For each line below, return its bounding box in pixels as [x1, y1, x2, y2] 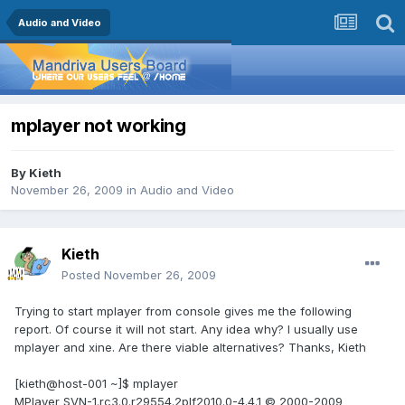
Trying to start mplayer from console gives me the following [14, 304, 352, 319]
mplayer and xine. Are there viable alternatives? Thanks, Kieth [14, 340, 366, 355]
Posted [61, 268, 104, 283]
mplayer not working [11, 115, 186, 137]
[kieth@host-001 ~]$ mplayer [14, 376, 178, 391]
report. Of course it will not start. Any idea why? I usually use [14, 322, 358, 337]
